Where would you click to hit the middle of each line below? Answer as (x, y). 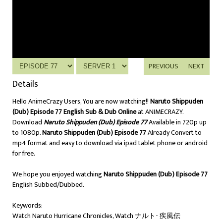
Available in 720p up (178, 122)
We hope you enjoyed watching (58, 174)
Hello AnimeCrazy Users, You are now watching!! (81, 101)
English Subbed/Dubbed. (48, 185)
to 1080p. (27, 133)
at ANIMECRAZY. (160, 112)
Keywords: (28, 205)
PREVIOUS (164, 66)
